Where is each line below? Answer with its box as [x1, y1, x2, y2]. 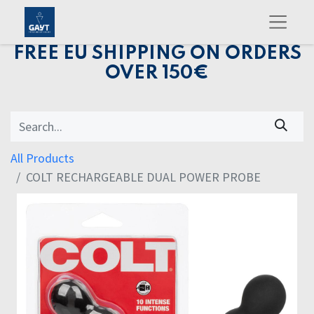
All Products [11, 150, 74, 167]
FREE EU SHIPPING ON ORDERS [13, 44, 301, 63]
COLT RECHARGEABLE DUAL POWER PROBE [26, 169, 261, 186]
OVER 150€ [105, 64, 209, 83]
